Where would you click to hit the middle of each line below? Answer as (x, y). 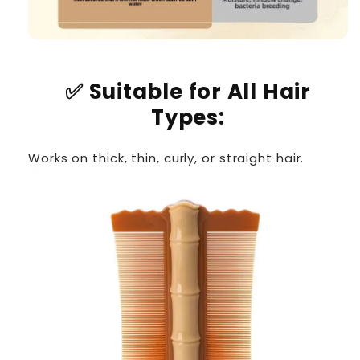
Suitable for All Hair (200, 91)
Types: (188, 117)
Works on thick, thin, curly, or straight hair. (166, 158)
